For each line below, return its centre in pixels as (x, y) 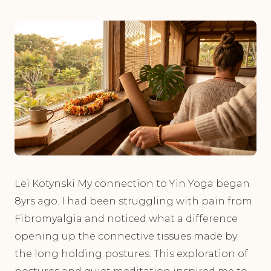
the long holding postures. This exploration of (131, 254)
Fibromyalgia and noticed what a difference (126, 219)
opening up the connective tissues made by (126, 237)
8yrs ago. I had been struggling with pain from (133, 201)
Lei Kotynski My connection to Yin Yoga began (132, 184)
